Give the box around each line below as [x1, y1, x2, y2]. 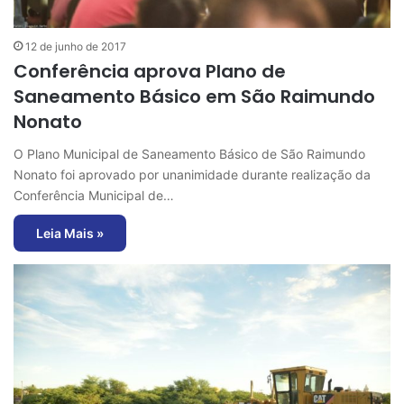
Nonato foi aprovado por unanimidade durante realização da [14, 167, 371, 183]
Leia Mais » [36, 225, 104, 242]
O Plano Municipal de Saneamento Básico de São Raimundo [14, 146, 365, 162]
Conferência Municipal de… [14, 188, 174, 204]
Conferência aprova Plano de [14, 59, 286, 85]
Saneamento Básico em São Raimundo [14, 84, 375, 110]
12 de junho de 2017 [25, 40, 126, 54]
